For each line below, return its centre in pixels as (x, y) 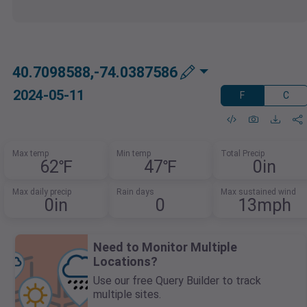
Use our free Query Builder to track (177, 281)
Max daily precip (42, 192)
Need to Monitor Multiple (165, 247)
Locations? (125, 262)
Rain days (135, 192)
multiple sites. (127, 295)
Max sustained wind (258, 192)
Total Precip (242, 154)
